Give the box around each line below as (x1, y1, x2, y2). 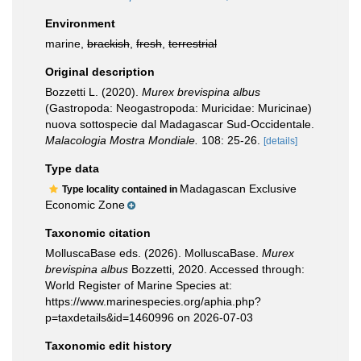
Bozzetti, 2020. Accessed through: (128, 263, 305, 276)
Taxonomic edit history (45, 339, 172, 352)
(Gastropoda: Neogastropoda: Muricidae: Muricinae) (45, 102, 312, 114)
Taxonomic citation (45, 226, 151, 239)
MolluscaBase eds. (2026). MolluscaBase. (45, 247, 262, 259)
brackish (87, 37, 130, 50)
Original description (45, 65, 155, 78)
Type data (45, 162, 99, 175)
